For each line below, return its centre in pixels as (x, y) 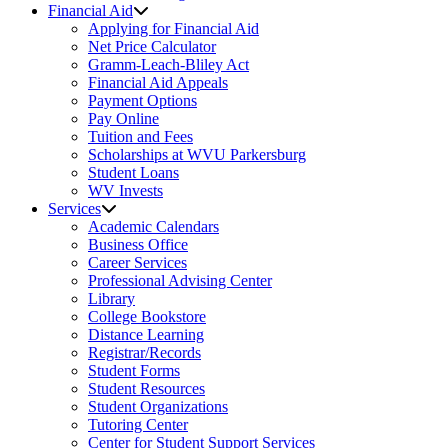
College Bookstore (147, 316)
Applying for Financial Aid (173, 28)
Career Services (137, 262)
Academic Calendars (153, 226)
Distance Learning (146, 334)
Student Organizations (158, 406)
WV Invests (125, 190)
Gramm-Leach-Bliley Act (168, 64)
